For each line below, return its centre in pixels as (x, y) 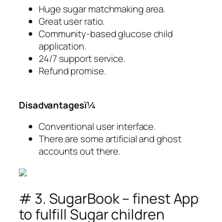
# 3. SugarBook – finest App (109, 199)
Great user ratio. (72, 22)
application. (62, 46)
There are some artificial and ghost (110, 139)
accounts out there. (80, 151)
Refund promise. (72, 71)
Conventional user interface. (97, 127)
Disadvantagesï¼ (57, 105)
